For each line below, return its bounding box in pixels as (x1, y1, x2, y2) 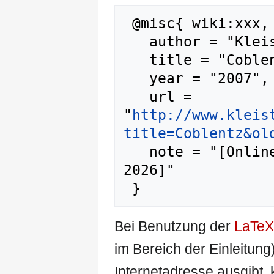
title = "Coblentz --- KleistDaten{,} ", (124, 51, 149, 68)
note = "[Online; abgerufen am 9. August (124, 143, 149, 160)
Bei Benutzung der (114, 218, 234, 234)
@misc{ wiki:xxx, (124, 14, 132, 32)
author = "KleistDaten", (124, 32, 149, 50)
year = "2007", (124, 69, 149, 87)
